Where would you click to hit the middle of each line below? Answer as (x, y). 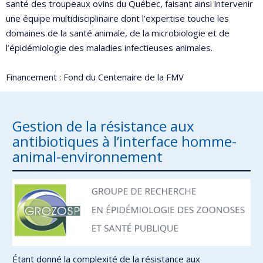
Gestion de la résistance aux (103, 126)
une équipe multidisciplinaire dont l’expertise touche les (117, 18)
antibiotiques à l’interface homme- (124, 141)
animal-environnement (87, 157)
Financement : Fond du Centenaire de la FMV (95, 77)
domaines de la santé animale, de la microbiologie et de (118, 33)
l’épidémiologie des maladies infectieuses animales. (109, 47)
